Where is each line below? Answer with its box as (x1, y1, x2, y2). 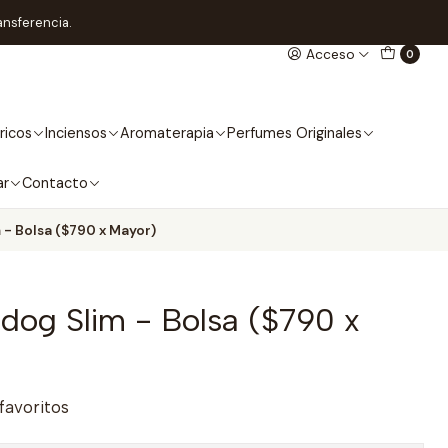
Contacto (22, 174, 88, 192)
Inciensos (44, 124, 107, 142)
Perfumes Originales (226, 124, 362, 142)
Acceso (306, 45, 356, 63)
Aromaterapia (119, 124, 214, 142)
